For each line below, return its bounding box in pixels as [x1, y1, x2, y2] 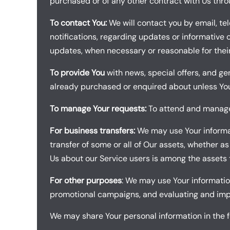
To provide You [50, 67, 105, 79]
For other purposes [50, 175, 122, 186]
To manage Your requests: [50, 103, 146, 114]
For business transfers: [50, 125, 135, 136]
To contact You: [50, 17, 107, 29]
